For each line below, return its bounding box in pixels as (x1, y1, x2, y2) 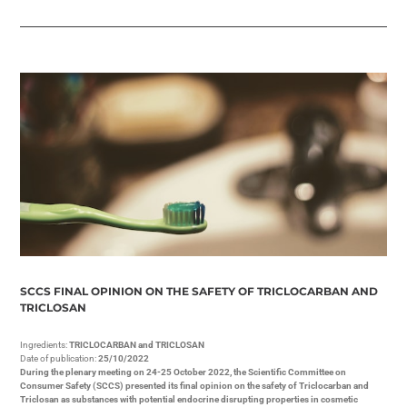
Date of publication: (20, 352, 99, 363)
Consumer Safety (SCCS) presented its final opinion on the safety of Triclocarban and (20, 380, 370, 391)
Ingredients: (20, 339, 70, 350)
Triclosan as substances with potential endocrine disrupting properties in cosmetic (20, 393, 359, 404)
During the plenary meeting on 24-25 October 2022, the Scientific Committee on (20, 366, 347, 377)
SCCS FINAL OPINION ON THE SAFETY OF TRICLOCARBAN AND (20, 283, 379, 298)
